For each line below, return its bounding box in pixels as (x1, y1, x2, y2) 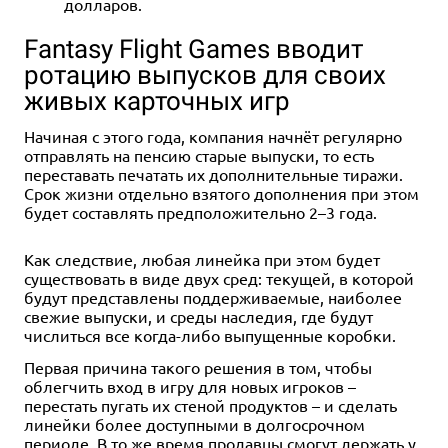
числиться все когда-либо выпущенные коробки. (24, 324, 396, 345)
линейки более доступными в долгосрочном (24, 413, 365, 434)
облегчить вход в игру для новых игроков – (24, 375, 356, 396)
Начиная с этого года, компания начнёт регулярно (24, 125, 402, 146)
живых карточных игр (24, 85, 290, 116)
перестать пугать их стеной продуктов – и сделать (24, 394, 397, 415)
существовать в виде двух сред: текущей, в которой (24, 267, 414, 288)
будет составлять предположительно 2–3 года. (24, 201, 377, 222)
